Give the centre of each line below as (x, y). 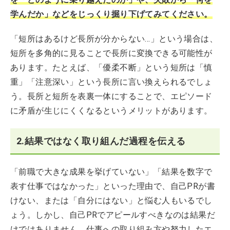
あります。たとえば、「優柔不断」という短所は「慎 (111, 67)
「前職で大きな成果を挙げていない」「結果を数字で (111, 171)
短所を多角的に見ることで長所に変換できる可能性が (111, 53)
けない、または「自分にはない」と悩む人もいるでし (111, 200)
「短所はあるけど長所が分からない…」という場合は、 (114, 39)
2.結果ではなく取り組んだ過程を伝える (101, 141)
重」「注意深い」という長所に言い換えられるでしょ (111, 82)
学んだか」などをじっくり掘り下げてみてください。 (111, 14)
